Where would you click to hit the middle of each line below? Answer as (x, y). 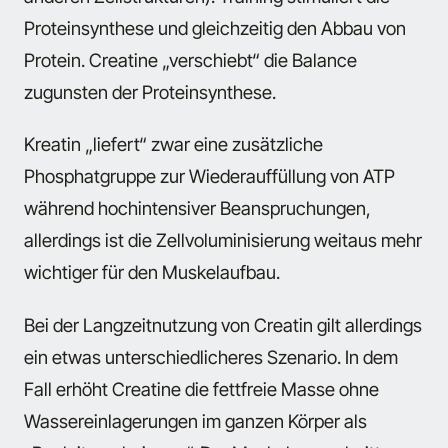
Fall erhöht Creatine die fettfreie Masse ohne (201, 388)
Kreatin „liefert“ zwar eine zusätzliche (173, 144)
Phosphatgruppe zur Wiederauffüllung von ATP (209, 176)
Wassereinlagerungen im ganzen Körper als (195, 420)
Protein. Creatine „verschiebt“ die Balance (190, 59)
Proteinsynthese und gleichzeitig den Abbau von (215, 27)
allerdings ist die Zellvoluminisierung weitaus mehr (223, 240)
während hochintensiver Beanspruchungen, (197, 208)
